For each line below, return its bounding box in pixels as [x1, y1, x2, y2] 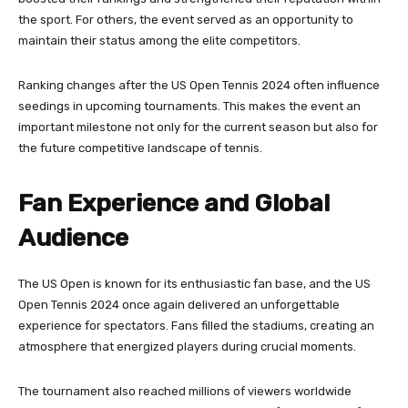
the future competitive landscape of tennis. [18, 141, 262, 156]
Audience [18, 223, 128, 253]
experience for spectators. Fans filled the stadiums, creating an [18, 319, 374, 333]
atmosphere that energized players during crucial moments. [18, 340, 356, 354]
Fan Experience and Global [18, 189, 330, 219]
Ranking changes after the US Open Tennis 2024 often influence [18, 78, 380, 93]
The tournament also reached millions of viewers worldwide [18, 384, 352, 399]
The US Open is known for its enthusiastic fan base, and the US [18, 277, 371, 291]
